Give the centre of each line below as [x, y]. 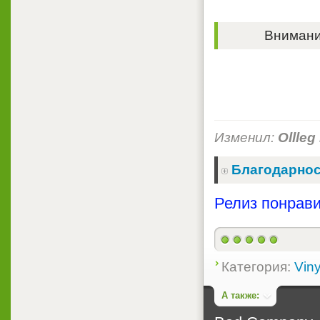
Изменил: [246, 138]
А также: [240, 295]
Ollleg [297, 138]
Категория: [258, 266]
